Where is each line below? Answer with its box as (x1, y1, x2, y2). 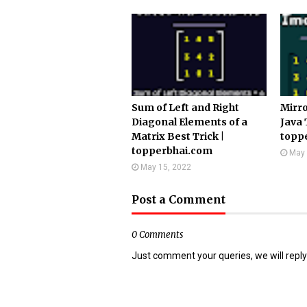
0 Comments (132, 229, 183, 241)
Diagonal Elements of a (132, 116, 247, 128)
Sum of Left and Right (132, 101, 239, 114)
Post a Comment (132, 193, 225, 206)
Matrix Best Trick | (132, 130, 224, 143)
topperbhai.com (132, 145, 212, 157)
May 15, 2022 (140, 162, 191, 172)
